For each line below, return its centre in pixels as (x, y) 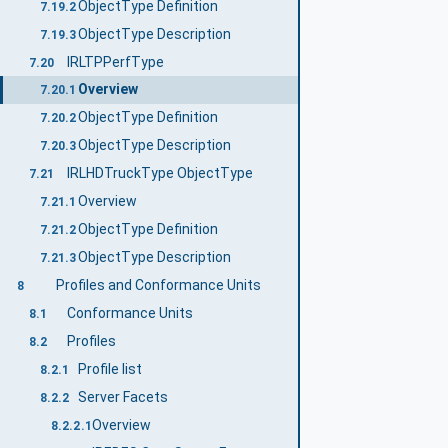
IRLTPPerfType (115, 61)
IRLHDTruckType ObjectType (159, 173)
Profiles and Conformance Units (158, 285)
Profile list (110, 368)
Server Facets (123, 396)
